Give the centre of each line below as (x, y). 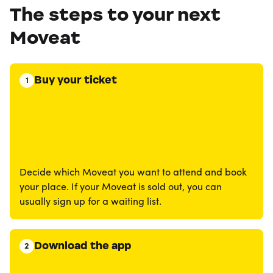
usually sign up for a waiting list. (90, 202)
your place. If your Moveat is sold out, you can (121, 188)
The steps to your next (115, 14)
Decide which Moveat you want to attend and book (133, 173)
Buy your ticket (76, 80)
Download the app (83, 246)
